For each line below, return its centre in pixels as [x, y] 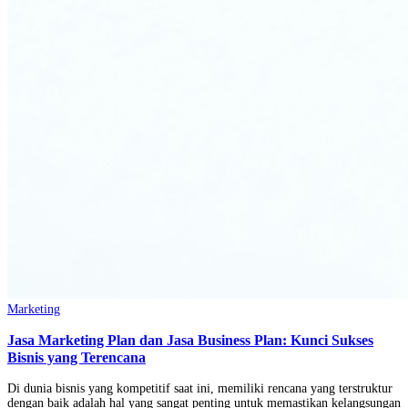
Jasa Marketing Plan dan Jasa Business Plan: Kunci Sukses [190, 341]
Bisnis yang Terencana [76, 358]
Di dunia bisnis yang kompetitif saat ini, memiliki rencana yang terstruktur [200, 388]
